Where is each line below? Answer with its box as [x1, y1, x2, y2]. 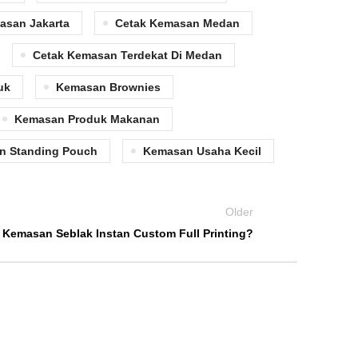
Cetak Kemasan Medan [115, 16, 240, 30]
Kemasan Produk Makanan [14, 112, 160, 125]
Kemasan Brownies [56, 80, 161, 93]
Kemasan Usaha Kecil [143, 144, 261, 157]
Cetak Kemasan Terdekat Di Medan [33, 48, 222, 62]
